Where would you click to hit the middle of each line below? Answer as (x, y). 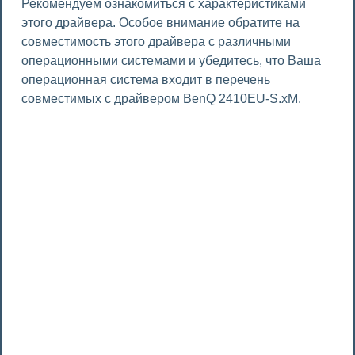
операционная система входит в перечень (146, 80)
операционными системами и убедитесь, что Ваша (171, 61)
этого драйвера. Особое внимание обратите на (160, 23)
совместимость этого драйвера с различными (156, 42)
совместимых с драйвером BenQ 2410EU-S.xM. (161, 99)
